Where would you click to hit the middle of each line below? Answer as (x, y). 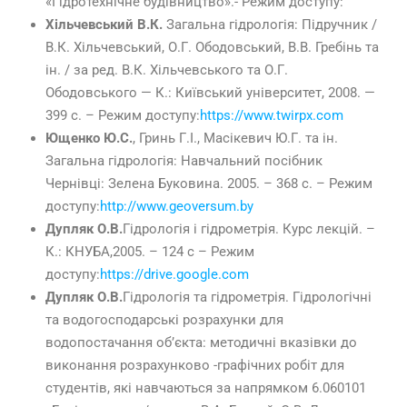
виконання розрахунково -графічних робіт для (195, 366)
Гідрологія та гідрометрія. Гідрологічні (247, 298)
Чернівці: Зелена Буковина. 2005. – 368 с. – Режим (209, 184)
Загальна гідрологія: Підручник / (272, 25)
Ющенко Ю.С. (89, 139)
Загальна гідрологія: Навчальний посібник (184, 161)
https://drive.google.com (174, 275)
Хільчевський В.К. (106, 25)
